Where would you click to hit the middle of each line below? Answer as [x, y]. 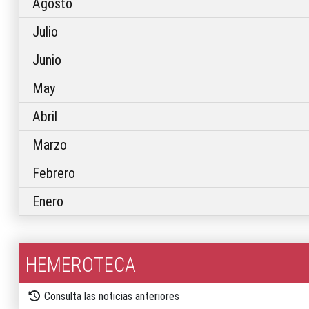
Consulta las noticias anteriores [112, 296]
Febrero [54, 173]
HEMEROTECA [81, 265]
